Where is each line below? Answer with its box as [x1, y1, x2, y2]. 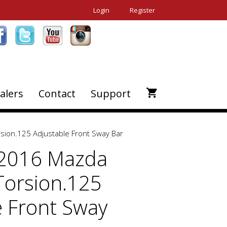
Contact [39, 87, 75, 100]
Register [130, 6, 155, 15]
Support [91, 87, 131, 100]
